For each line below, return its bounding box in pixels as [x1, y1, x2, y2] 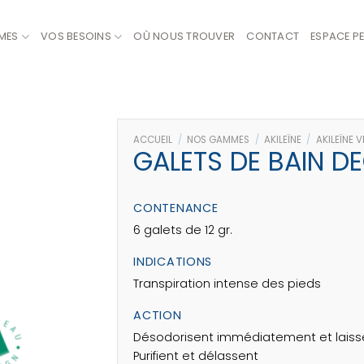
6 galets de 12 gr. [133, 222, 233, 239]
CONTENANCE [133, 200, 219, 217]
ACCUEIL [133, 133, 173, 146]
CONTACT [246, 28, 300, 44]
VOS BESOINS [41, 28, 111, 44]
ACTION [133, 306, 182, 323]
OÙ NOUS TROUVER [133, 28, 236, 44]
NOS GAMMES [187, 133, 250, 146]
